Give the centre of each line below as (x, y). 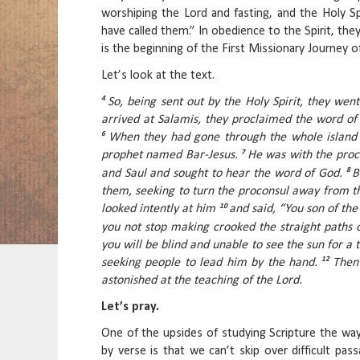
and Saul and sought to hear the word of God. (224, 173)
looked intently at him (160, 209)
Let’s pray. (130, 307)
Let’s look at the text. (158, 75)
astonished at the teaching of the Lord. (202, 281)
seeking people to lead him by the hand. (212, 263)
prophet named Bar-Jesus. (172, 155)
